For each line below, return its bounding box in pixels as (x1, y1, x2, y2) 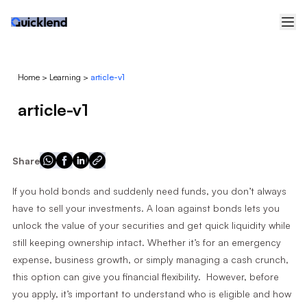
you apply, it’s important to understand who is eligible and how (12, 288, 291, 299)
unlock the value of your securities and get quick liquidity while (12, 219, 291, 231)
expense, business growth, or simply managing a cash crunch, (12, 254, 288, 265)
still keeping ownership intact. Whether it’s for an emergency (12, 236, 281, 248)
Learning (49, 72, 81, 82)
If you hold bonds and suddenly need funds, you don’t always (12, 185, 286, 197)
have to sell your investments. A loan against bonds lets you (12, 202, 280, 214)
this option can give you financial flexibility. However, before (12, 271, 279, 282)
